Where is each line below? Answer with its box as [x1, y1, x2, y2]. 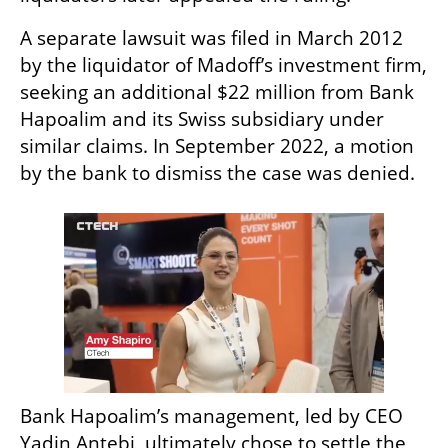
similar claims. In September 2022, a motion [20, 133, 414, 160]
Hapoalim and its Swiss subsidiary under [20, 106, 384, 133]
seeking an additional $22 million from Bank [20, 79, 414, 106]
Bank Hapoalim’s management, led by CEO [20, 403, 403, 430]
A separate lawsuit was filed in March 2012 [20, 25, 403, 52]
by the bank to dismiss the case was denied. [20, 160, 415, 187]
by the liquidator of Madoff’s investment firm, [20, 52, 427, 79]
